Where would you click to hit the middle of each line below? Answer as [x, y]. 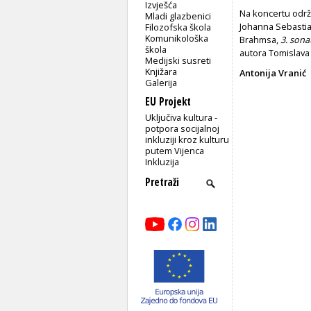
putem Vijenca [175, 150]
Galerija [161, 82]
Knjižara [161, 71]
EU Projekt [168, 101]
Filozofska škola [178, 27]
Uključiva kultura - [182, 117]
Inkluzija [162, 161]
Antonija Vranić [273, 73]
